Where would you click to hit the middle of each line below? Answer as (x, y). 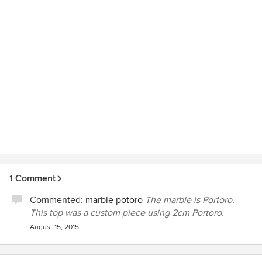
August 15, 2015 (54, 227)
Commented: (58, 200)
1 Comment (32, 178)
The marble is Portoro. (190, 200)
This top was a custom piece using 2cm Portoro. (127, 213)
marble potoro (114, 200)
